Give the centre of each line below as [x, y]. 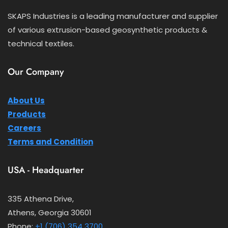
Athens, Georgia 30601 [50, 213]
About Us [26, 101]
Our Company [36, 72]
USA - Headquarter [46, 170]
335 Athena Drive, [41, 199]
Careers [24, 128]
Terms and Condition [50, 142]
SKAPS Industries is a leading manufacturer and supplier [113, 16]
